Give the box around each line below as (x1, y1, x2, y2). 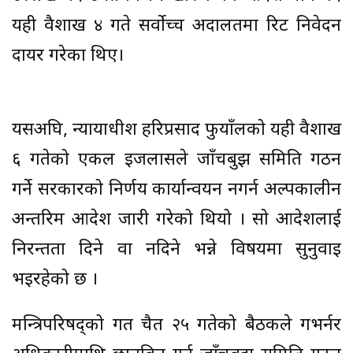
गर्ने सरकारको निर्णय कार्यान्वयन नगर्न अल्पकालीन (12, 178, 341, 202)
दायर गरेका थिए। (12, 44, 124, 68)
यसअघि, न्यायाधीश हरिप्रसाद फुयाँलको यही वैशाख (12, 118, 341, 142)
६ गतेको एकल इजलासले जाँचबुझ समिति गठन (12, 148, 341, 172)
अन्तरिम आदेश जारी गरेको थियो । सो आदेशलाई (12, 208, 341, 232)
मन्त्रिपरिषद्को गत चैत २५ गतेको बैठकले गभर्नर (12, 314, 341, 337)
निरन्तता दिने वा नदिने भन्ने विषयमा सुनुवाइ (12, 238, 341, 262)
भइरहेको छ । (12, 268, 98, 292)
